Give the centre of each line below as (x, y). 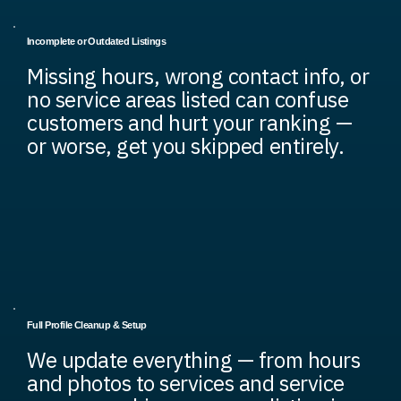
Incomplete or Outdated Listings (97, 42)
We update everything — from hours (194, 359)
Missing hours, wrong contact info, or (198, 77)
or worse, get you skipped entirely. (186, 146)
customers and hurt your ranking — (190, 123)
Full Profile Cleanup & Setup (87, 324)
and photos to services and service (186, 383)
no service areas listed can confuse (188, 100)
